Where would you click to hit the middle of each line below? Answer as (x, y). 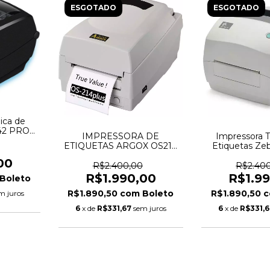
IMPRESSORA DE (121, 137)
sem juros (149, 209)
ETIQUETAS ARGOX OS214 (121, 146)
